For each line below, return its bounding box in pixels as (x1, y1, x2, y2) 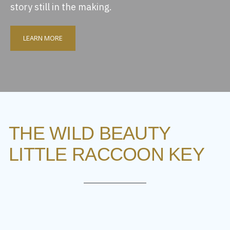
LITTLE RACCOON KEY (9, 144, 205, 165)
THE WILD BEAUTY (9, 123, 170, 144)
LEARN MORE (23, 33, 63, 43)
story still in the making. (10, 1, 112, 13)
